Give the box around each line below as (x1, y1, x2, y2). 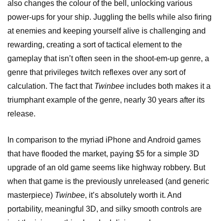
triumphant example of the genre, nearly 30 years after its (7, 96, 205, 105)
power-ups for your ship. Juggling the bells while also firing (7, 13, 212, 22)
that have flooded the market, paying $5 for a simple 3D (7, 149, 199, 158)
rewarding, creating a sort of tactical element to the (7, 40, 182, 49)
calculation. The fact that (7, 82, 94, 91)
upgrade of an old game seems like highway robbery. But (7, 163, 205, 172)
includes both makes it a (124, 82, 211, 91)
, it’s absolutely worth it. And (85, 191, 182, 200)
